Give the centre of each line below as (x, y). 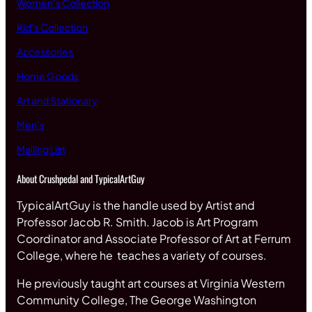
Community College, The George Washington (136, 299)
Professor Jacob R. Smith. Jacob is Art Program (138, 221)
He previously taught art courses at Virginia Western (151, 283)
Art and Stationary (57, 100)
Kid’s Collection (52, 27)
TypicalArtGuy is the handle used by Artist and (136, 205)
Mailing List (41, 149)
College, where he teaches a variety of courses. (144, 255)
